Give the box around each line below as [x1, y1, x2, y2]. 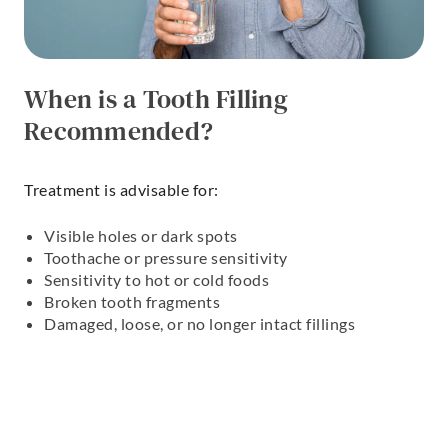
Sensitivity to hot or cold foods [44, 269, 269, 289]
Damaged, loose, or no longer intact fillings [44, 313, 355, 333]
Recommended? [24, 112, 213, 149]
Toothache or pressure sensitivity [44, 247, 288, 267]
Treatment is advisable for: [24, 179, 219, 199]
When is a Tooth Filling [24, 80, 288, 117]
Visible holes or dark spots [44, 225, 238, 245]
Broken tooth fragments [44, 291, 220, 311]
